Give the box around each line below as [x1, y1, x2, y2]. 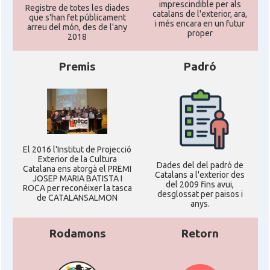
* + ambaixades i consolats [80, 51, 190, 63]
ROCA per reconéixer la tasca [22, 183, 132, 193]
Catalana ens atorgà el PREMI [23, 164, 131, 174]
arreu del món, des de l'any [27, 22, 127, 32]
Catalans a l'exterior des [155, 170, 245, 180]
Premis [58, 60, 96, 73]
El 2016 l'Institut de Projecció [23, 145, 131, 154]
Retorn [181, 227, 219, 240]
